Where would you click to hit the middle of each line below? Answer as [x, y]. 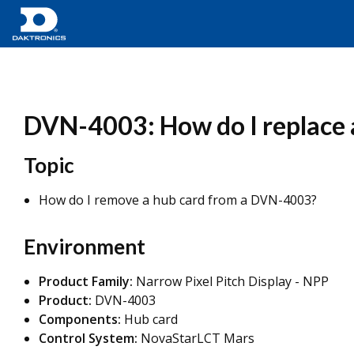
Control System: [88, 338]
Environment [85, 247]
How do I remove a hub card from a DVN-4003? [178, 200]
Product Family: [86, 281]
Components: [80, 319]
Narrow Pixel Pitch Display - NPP [231, 281]
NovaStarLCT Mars [196, 338]
